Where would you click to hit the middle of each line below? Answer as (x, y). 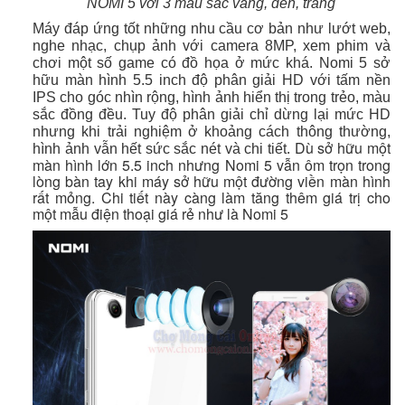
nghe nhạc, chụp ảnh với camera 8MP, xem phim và (212, 45)
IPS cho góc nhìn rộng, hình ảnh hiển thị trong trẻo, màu (212, 97)
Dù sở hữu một (342, 147)
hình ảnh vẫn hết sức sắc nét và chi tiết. (162, 148)
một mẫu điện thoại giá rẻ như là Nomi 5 (161, 213)
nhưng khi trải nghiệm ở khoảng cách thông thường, (212, 131)
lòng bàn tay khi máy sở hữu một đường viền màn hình (212, 181)
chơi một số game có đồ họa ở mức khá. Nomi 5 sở (212, 62)
